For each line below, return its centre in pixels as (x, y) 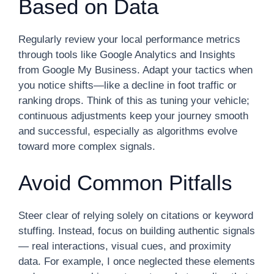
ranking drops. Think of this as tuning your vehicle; (134, 101)
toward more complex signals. (87, 146)
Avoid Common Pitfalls (125, 182)
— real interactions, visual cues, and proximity (125, 246)
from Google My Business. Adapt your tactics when (135, 70)
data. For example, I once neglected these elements (137, 261)
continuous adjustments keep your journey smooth (133, 116)
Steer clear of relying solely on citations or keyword (136, 215)
